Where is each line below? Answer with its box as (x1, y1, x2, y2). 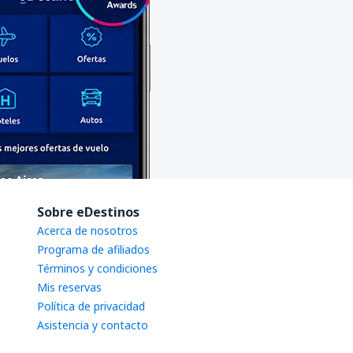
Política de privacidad (37, 299, 146, 314)
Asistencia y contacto (37, 318, 149, 333)
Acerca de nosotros (37, 223, 139, 238)
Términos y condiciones (37, 261, 158, 276)
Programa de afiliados (37, 242, 150, 257)
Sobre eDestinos (37, 203, 140, 221)
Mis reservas (37, 280, 102, 295)
